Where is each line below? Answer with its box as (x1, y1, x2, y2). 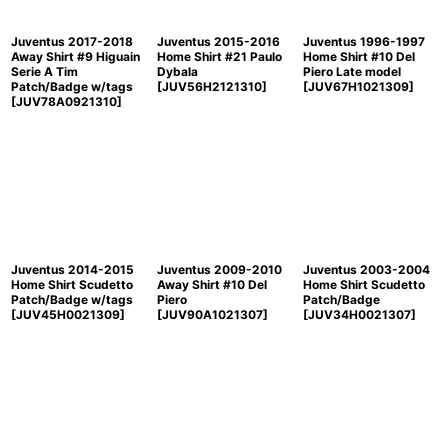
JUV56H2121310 (161, 79, 262, 95)
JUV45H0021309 (16, 307, 120, 323)
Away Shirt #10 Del (156, 277, 267, 293)
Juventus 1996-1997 (302, 34, 425, 50)
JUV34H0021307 (307, 307, 411, 323)
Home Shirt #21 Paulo (156, 49, 282, 65)
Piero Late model (302, 64, 401, 80)
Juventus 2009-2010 (156, 262, 282, 278)
